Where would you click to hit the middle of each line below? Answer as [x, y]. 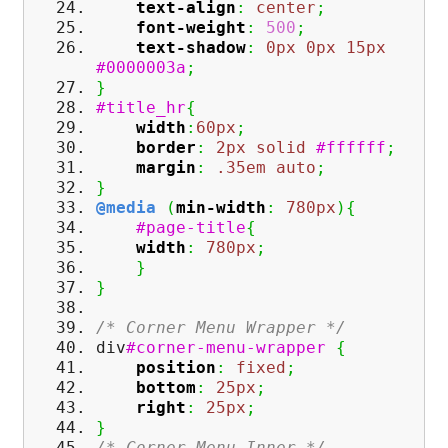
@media [126, 208]
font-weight [191, 28]
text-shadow [191, 48]
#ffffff [351, 148]
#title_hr [141, 108]
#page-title [191, 228]
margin [166, 168]
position [176, 368]
